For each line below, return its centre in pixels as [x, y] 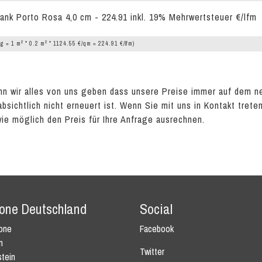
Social [156, 209]
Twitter [152, 251]
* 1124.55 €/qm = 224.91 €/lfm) [91, 44]
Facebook [157, 229]
